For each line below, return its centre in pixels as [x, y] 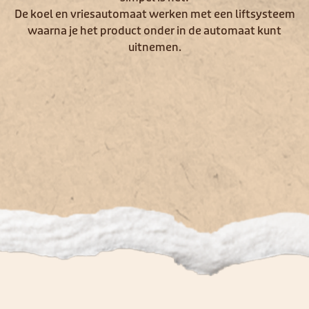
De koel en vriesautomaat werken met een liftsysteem [154, 14]
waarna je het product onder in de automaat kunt [154, 31]
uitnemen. [154, 47]
